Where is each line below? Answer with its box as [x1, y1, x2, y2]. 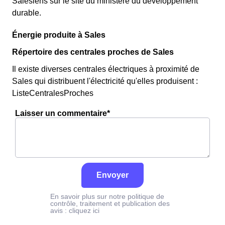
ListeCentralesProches [12, 89, 93, 97]
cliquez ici [69, 206, 99, 214]
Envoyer [96, 171, 129, 179]
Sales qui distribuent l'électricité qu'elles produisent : [12, 77, 198, 85]
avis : [50, 206, 69, 214]
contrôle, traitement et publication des [50, 199, 170, 207]
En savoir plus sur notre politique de [50, 192, 164, 200]
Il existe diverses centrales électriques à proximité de [12, 65, 199, 73]
